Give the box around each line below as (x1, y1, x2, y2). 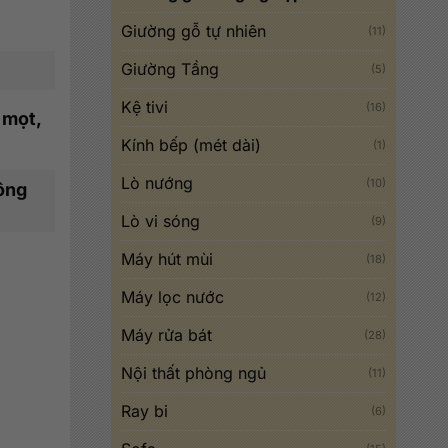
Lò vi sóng (121, 211, 200, 231)
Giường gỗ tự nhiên (121, 21, 266, 41)
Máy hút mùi (121, 249, 213, 269)
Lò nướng (121, 173, 193, 193)
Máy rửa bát (121, 325, 212, 345)
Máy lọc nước (121, 287, 224, 307)
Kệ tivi (121, 97, 168, 117)
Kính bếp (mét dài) (121, 135, 261, 155)
